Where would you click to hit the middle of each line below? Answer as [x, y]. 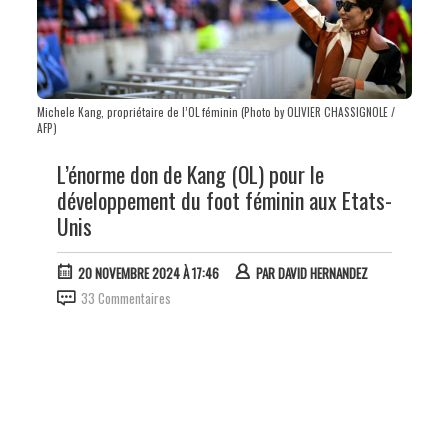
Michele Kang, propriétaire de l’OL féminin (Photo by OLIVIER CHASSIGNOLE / [215, 111]
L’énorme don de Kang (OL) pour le [190, 173]
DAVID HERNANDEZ [322, 272]
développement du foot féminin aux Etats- [224, 199]
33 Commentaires [125, 297]
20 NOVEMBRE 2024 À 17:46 [148, 272]
